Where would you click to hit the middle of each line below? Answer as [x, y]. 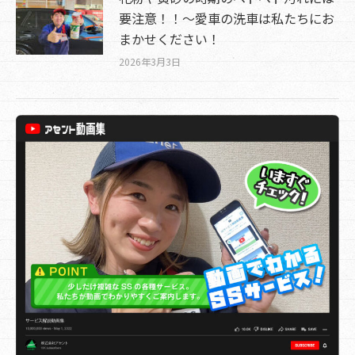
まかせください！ [170, 38]
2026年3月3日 [150, 61]
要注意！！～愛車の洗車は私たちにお [227, 18]
